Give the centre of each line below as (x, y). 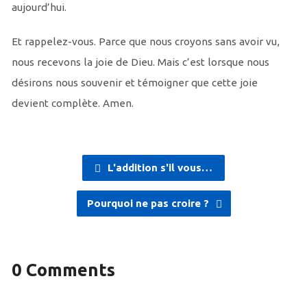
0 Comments (63, 270)
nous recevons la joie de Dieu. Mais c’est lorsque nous (140, 62)
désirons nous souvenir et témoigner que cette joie (134, 83)
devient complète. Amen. (72, 103)
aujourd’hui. (39, 8)
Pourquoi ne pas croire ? (149, 204)
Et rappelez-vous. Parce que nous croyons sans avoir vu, (145, 42)
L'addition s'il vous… (158, 168)
